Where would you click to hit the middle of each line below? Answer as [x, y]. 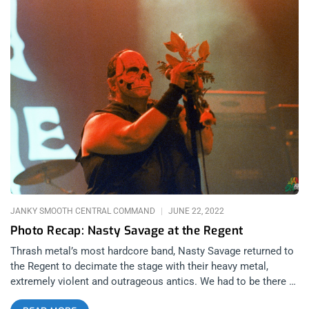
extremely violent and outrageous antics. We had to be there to [154, 282]
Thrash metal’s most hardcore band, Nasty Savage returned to [152, 251]
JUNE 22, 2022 [195, 211]
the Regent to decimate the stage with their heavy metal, [139, 267]
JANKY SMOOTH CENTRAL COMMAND [84, 211]
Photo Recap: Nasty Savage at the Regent [127, 231]
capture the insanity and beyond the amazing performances [146, 297]
